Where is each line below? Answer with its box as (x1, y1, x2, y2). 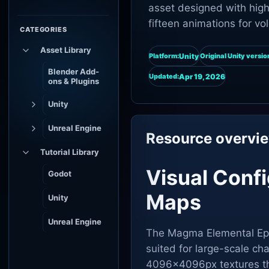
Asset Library (40, 45, 91, 55)
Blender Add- (48, 67, 99, 76)
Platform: (149, 52, 179, 60)
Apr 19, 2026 (179, 71, 225, 81)
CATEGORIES (20, 25, 67, 34)
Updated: (149, 72, 179, 80)
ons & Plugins (48, 76, 99, 86)
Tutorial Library (40, 147, 99, 157)
